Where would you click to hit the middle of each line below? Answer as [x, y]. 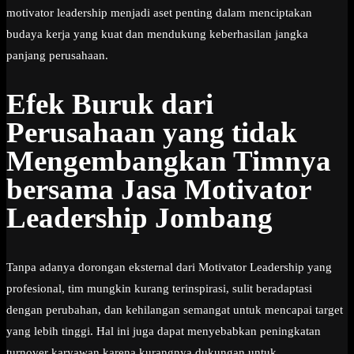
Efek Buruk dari [110, 104]
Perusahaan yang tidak [152, 133]
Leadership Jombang [139, 218]
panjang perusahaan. [57, 56]
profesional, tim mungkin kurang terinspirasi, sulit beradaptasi [159, 288]
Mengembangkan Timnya [169, 161]
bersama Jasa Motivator [158, 190]
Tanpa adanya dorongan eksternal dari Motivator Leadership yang [169, 267]
